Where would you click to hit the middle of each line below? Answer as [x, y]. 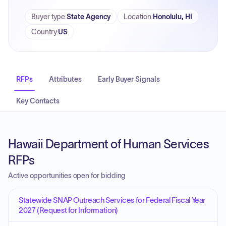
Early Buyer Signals [129, 79]
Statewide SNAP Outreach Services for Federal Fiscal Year [112, 200]
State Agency [89, 17]
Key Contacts [38, 101]
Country [44, 32]
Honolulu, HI [172, 17]
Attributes [65, 79]
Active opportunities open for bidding [67, 176]
